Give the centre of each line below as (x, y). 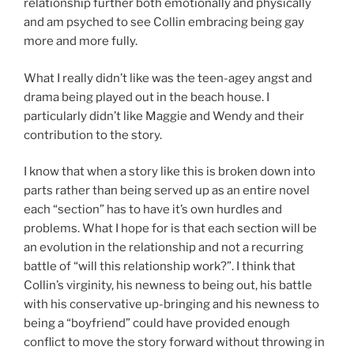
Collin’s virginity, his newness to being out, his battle (168, 286)
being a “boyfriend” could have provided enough (157, 324)
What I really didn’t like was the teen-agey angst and (168, 78)
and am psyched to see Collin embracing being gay (164, 23)
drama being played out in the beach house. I (147, 97)
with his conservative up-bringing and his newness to (171, 305)
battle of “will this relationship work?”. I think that (160, 267)
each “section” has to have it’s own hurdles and (153, 210)
